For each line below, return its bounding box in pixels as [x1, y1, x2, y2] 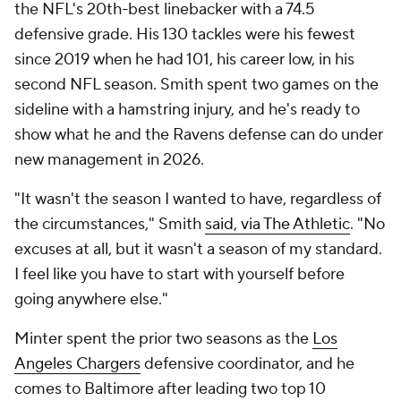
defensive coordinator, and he [141, 354, 354, 374]
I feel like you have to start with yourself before [14, 264, 345, 285]
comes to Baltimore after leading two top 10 [14, 379, 326, 399]
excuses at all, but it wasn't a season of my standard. [14, 239, 382, 260]
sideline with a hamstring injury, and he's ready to [14, 99, 360, 120]
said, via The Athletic [205, 214, 350, 235]
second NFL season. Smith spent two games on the [14, 74, 379, 95]
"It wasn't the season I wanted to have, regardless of [14, 189, 381, 209]
